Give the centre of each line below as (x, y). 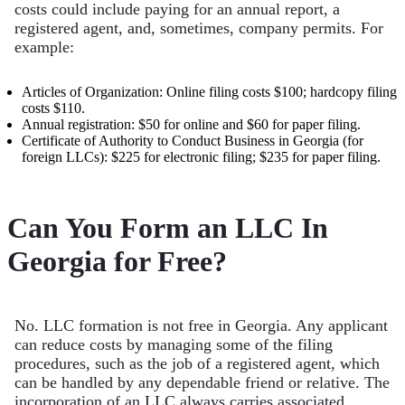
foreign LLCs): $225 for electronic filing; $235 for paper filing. (201, 157)
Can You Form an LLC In (168, 227)
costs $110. (53, 108)
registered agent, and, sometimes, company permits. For (199, 28)
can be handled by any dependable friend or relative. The (202, 383)
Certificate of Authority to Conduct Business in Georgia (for (193, 141)
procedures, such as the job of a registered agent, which (197, 364)
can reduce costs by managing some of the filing (174, 345)
